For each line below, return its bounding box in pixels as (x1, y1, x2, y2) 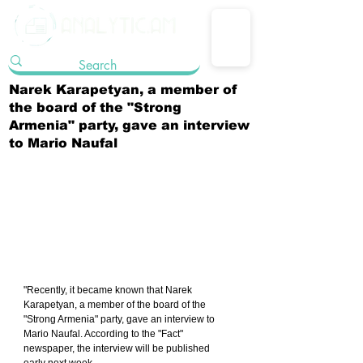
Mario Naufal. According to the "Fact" (23, 328, 186, 340)
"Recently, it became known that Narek (23, 284, 194, 297)
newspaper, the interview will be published (23, 343, 212, 355)
